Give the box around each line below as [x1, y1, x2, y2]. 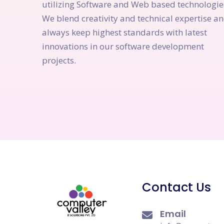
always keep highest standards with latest [42, 26, 207, 38]
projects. [42, 54, 76, 66]
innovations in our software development [42, 40, 204, 52]
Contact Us [142, 179, 211, 195]
